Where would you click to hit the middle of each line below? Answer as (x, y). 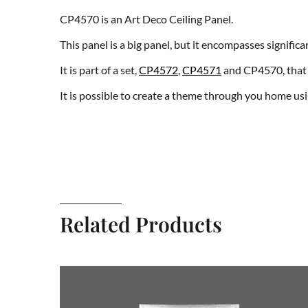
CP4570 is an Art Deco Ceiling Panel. (146, 19)
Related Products (141, 224)
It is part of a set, (99, 69)
